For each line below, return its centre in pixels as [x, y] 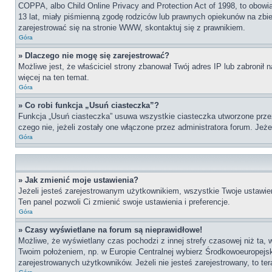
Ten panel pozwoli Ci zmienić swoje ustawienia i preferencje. [124, 202]
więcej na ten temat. [54, 77]
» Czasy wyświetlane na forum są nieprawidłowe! [110, 230]
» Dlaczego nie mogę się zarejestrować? [94, 56]
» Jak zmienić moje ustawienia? [78, 180]
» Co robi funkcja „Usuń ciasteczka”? [89, 105]
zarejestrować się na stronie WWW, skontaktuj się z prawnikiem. [132, 28]
